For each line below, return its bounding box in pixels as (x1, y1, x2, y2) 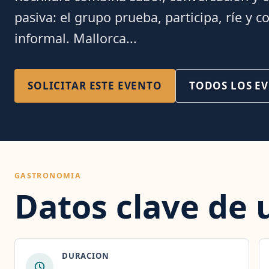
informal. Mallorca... (14, 29, 137, 47)
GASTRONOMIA (14, 171, 82, 181)
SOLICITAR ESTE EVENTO (28, 79, 162, 92)
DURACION (62, 250, 109, 261)
